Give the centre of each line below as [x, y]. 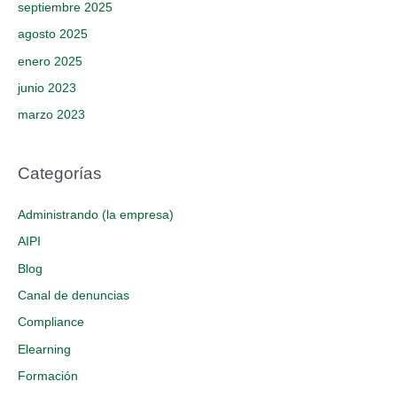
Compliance [51, 323]
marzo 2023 [51, 115]
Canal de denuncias [74, 296]
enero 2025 [50, 61]
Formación [48, 377]
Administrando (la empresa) [96, 214]
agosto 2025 [53, 35]
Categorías [60, 173]
